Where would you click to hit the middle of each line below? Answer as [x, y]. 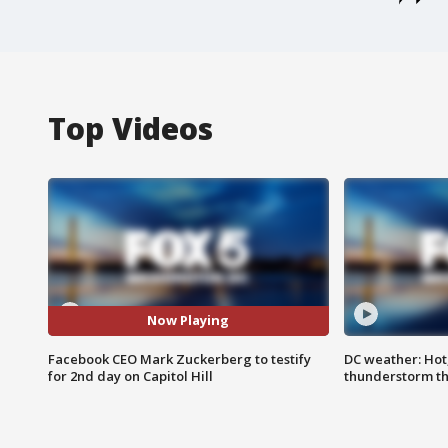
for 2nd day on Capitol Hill [130, 375]
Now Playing [188, 320]
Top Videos [130, 128]
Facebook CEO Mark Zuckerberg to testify [179, 358]
